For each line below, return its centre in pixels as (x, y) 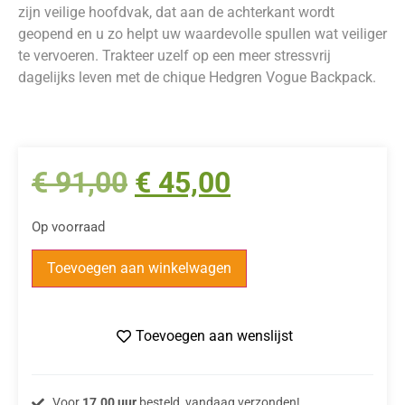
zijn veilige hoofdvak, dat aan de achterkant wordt (176, 13)
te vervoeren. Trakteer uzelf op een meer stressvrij (174, 56)
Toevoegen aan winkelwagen (139, 268)
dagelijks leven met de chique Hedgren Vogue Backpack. (197, 78)
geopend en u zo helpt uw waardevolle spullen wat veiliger (202, 34)
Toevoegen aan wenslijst (214, 336)
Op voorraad (68, 227)
